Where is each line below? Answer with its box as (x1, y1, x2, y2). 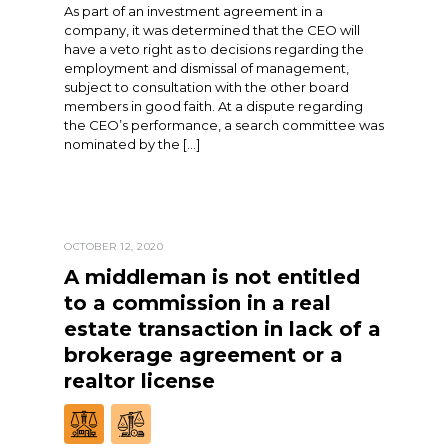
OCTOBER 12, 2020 (64, 240, 163, 254)
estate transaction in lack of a (64, 317, 381, 342)
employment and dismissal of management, (64, 60, 349, 77)
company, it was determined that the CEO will (64, 22, 360, 39)
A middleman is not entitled (64, 265, 360, 290)
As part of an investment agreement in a (64, 3, 323, 20)
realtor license (64, 369, 215, 394)
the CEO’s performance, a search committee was (64, 117, 384, 134)
